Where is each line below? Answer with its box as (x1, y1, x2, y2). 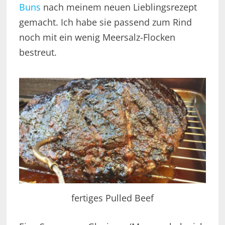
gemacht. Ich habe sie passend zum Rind (19, 16, 192, 29)
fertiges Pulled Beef (71, 192, 154, 204)
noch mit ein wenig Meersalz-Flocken (19, 31, 175, 44)
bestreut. (19, 46, 57, 59)
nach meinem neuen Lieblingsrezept (40, 1, 197, 14)
